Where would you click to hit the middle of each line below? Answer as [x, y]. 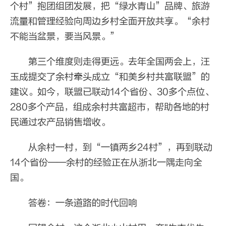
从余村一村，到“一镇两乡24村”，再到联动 [111, 147]
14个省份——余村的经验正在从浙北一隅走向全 [106, 162]
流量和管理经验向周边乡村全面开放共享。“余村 [110, 21]
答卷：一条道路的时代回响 [74, 203]
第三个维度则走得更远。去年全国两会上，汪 [110, 62]
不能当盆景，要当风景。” [65, 36]
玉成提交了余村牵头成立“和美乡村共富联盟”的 [110, 77]
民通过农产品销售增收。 [60, 122]
